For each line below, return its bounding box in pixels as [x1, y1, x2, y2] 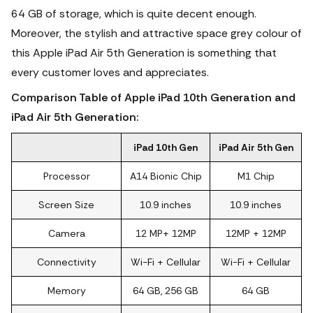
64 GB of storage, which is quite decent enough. [11, 6, 256, 21]
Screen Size [38, 198, 94, 211]
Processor [43, 170, 90, 182]
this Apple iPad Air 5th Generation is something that [11, 45, 277, 60]
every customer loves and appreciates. [11, 65, 209, 80]
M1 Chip [237, 170, 275, 182]
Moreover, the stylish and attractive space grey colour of [11, 26, 302, 41]
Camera [48, 227, 85, 240]
